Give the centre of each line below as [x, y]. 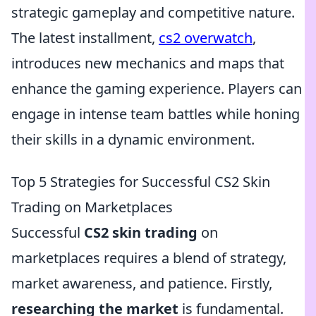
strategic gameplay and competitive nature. [153, 12]
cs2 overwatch [206, 38]
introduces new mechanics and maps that [148, 63]
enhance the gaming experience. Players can [157, 89]
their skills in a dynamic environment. [133, 139]
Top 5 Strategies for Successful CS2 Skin [141, 182]
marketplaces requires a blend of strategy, [149, 258]
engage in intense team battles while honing [156, 114]
